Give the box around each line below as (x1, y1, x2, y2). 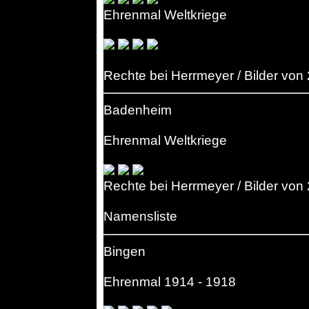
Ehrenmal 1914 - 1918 (103, 274, 236, 289)
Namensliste (103, 209, 177, 224)
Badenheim (103, 103, 172, 118)
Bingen (103, 243, 146, 259)
